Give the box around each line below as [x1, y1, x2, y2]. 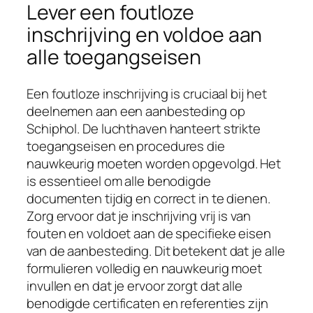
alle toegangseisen [27, 43, 202, 71]
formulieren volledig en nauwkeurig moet [27, 259, 263, 277]
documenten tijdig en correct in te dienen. [27, 189, 270, 208]
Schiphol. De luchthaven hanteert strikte [27, 119, 261, 138]
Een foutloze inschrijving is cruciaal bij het [27, 84, 267, 103]
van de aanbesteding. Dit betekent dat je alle [27, 241, 285, 260]
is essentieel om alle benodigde [27, 171, 211, 190]
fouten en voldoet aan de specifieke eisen [27, 224, 271, 242]
